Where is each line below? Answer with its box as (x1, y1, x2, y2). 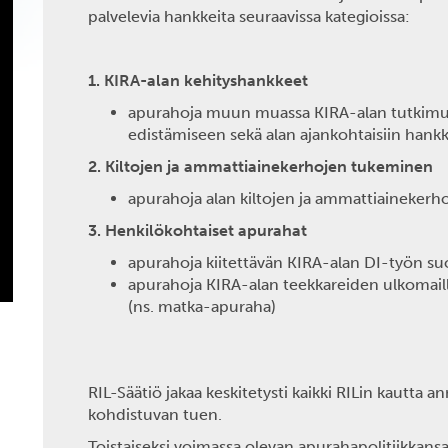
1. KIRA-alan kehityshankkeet (88, 71, 309, 90)
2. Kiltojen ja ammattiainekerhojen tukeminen (88, 157, 434, 176)
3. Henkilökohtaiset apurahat (88, 221, 308, 240)
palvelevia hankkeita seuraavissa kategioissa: (88, 7, 411, 26)
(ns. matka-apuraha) (128, 297, 277, 316)
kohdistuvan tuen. (88, 405, 227, 424)
